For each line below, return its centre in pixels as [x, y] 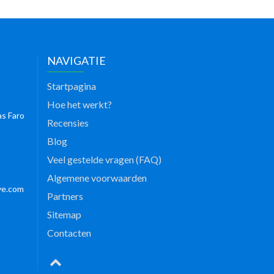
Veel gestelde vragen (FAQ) [104, 159]
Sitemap [64, 214]
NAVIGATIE [76, 61]
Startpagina [72, 86]
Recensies [68, 123]
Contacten [69, 233]
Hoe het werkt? [80, 104]
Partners [65, 196]
